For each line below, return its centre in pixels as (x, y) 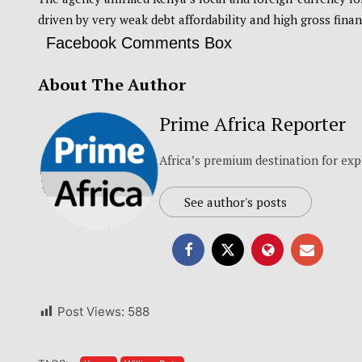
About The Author (112, 85)
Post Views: (91, 312)
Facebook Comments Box (139, 43)
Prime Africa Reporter (253, 124)
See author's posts (236, 202)
